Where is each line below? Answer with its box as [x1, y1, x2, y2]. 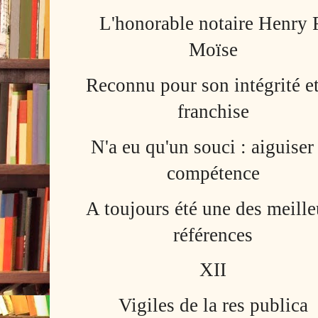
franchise [177, 100, 249, 122]
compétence [166, 162, 260, 184]
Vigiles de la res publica [118, 295, 308, 317]
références [173, 224, 253, 246]
